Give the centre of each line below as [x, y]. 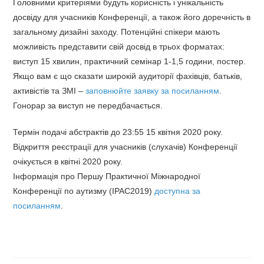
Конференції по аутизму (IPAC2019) [84, 191]
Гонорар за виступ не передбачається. [88, 105]
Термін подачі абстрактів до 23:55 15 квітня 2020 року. [118, 132]
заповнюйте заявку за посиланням [153, 91]
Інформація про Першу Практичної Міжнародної [107, 176]
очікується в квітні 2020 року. [68, 161]
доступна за [178, 191]
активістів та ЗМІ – [49, 91]
